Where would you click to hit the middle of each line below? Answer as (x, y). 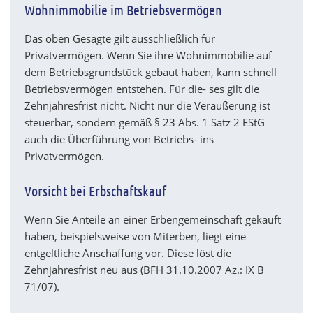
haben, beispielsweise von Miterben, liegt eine (135, 236)
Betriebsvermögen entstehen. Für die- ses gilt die (142, 89)
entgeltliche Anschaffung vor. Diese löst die (128, 253)
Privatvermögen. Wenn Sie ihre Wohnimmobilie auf (148, 56)
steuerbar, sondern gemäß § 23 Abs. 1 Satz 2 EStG (145, 123)
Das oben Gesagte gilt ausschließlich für (120, 39)
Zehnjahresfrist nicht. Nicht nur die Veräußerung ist (147, 106)
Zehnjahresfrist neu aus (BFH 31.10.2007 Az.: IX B (144, 270)
